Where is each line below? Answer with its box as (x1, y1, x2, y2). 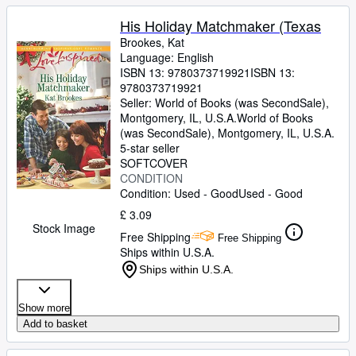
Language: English (120, 49, 214, 65)
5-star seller (120, 140, 180, 156)
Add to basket (23, 318, 87, 330)
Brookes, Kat (120, 34, 184, 50)
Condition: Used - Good (120, 185, 238, 201)
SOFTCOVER (120, 155, 188, 171)
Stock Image (32, 220, 95, 236)
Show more (18, 302, 70, 314)
